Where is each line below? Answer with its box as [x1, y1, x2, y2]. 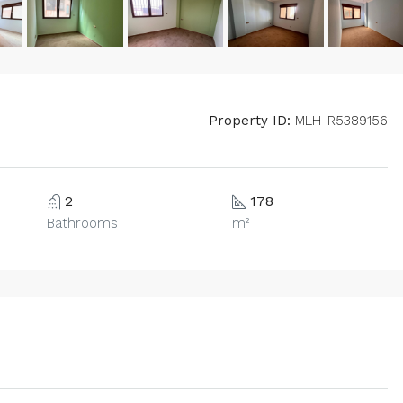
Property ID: [209, 112, 291, 130]
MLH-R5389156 [291, 112, 388, 130]
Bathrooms [47, 215, 118, 232]
